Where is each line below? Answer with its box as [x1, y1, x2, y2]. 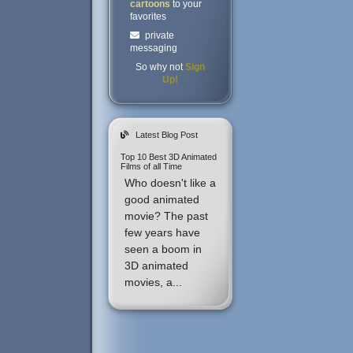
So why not [136, 61, 186, 73]
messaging [130, 43, 178, 54]
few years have [124, 226, 201, 240]
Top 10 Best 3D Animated [121, 152, 217, 162]
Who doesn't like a [124, 176, 217, 190]
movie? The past [124, 210, 209, 223]
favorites [130, 11, 167, 23]
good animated [124, 193, 200, 206]
